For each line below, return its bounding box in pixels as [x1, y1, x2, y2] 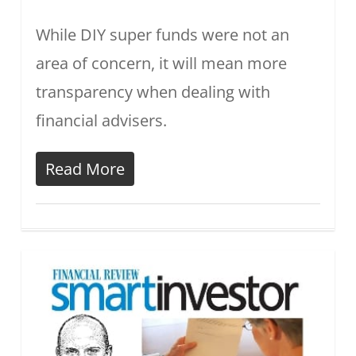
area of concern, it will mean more [35, 52, 287, 74]
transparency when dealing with [35, 80, 270, 103]
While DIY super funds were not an [35, 23, 289, 45]
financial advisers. [35, 109, 167, 131]
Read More [44, 157, 125, 180]
